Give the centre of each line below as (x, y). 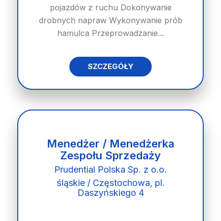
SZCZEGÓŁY (110, 66)
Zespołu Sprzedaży (110, 155)
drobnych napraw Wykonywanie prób (110, 20)
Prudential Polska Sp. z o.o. (110, 169)
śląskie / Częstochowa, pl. (110, 183)
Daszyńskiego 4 (110, 193)
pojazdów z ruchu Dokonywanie (110, 7)
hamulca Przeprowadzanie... (110, 33)
